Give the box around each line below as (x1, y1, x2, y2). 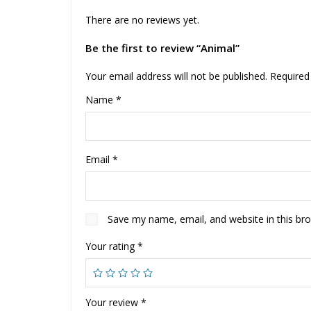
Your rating (85, 239, 137, 253)
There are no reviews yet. (85, 13, 199, 26)
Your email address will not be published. (85, 69, 267, 83)
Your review (85, 296, 141, 309)
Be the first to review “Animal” (85, 41, 239, 55)
